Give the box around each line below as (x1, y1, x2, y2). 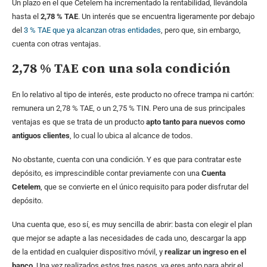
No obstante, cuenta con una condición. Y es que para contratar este (12, 155, 241, 164)
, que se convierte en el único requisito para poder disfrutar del (41, 182, 249, 192)
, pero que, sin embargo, (161, 26, 241, 35)
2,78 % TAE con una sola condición (12, 61, 231, 77)
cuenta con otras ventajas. (12, 39, 101, 49)
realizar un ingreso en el (164, 247, 246, 257)
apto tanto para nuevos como (146, 117, 245, 127)
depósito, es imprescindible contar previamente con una (12, 169, 201, 178)
